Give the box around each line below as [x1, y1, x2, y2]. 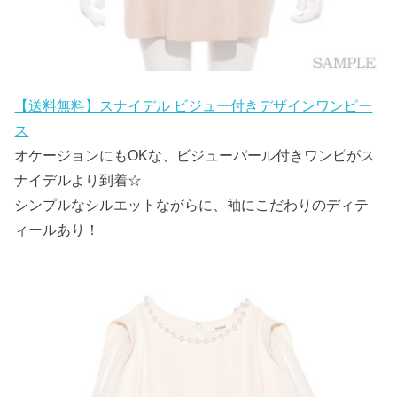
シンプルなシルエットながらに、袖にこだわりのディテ [14, 197, 370, 213]
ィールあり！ [14, 222, 100, 237]
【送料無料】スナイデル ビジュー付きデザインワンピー [14, 97, 373, 113]
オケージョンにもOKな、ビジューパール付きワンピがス [14, 147, 376, 163]
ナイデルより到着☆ [14, 172, 143, 188]
